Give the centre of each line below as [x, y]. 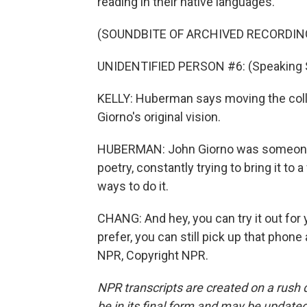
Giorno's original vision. [159, 117]
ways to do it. [133, 186]
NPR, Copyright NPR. [153, 255]
